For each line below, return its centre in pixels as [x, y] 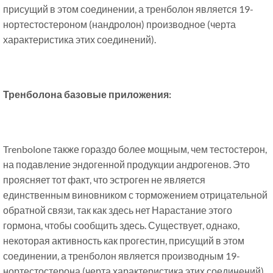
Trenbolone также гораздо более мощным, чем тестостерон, [135, 149]
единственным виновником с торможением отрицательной [135, 195]
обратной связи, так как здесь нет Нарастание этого [118, 210]
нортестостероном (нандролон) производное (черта [119, 24]
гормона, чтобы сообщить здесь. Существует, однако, [121, 225]
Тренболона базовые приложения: [87, 94]
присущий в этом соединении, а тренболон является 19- [128, 9]
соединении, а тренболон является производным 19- [122, 256]
